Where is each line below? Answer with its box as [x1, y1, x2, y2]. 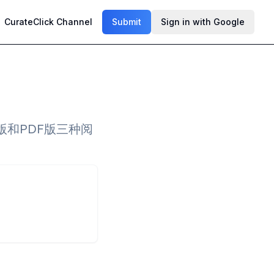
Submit [112, 17, 141, 27]
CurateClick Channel [4, 17, 92, 27]
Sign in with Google [161, 17, 245, 27]
